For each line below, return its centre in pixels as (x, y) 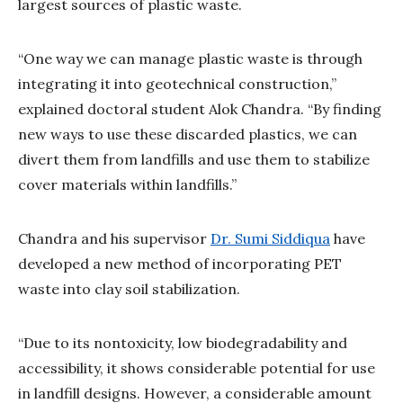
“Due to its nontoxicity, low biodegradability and (183, 342)
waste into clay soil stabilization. (129, 288)
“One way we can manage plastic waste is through (190, 58)
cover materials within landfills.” (127, 184)
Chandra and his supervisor (114, 238)
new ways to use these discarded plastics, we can (188, 134)
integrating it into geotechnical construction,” (177, 83)
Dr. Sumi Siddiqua (270, 238)
